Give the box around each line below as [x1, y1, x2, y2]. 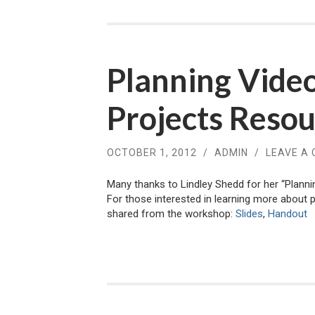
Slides [236, 207, 263, 221]
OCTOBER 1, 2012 [107, 146, 197, 158]
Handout [268, 207, 307, 221]
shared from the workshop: [107, 207, 236, 221]
